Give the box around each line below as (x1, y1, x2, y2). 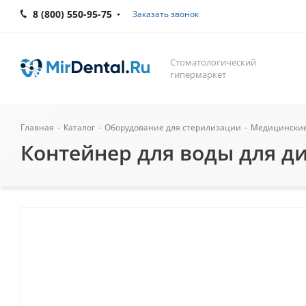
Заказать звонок (133, 8, 199, 20)
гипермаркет (170, 68, 226, 81)
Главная (20, 122, 54, 133)
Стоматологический (170, 56, 256, 68)
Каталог (64, 122, 95, 133)
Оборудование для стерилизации (105, 122, 241, 133)
